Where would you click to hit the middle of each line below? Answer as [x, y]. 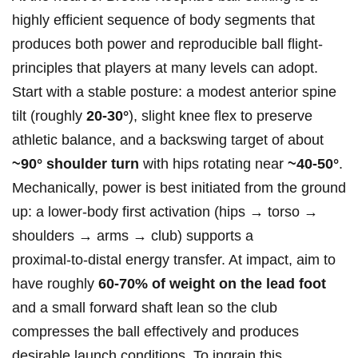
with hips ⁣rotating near [213, 164]
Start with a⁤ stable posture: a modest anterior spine [174, 92]
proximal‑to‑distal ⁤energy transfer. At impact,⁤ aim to [174, 260]
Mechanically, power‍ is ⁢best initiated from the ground [179, 188]
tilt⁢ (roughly [49, 116]
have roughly [55, 284]
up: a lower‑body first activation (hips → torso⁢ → [165, 212]
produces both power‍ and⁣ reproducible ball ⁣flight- [167, 44]
